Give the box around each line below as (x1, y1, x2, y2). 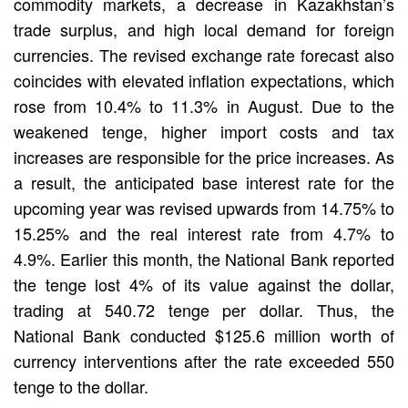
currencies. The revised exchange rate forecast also (14, 42, 394, 66)
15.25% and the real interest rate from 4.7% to (14, 220, 394, 245)
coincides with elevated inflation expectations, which (14, 67, 394, 92)
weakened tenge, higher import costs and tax (14, 118, 394, 143)
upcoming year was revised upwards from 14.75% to (14, 195, 394, 219)
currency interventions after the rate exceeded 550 (14, 348, 394, 372)
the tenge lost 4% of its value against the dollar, (14, 271, 394, 296)
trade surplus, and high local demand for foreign (14, 16, 394, 41)
